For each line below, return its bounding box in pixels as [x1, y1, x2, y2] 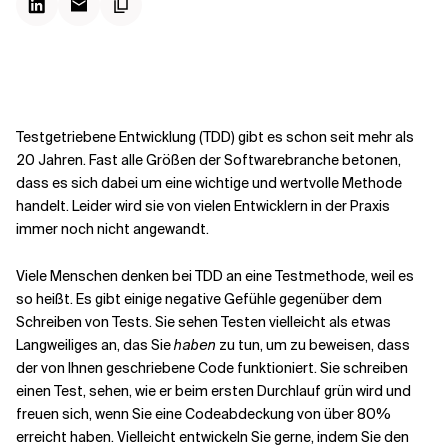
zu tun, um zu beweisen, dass [216, 336, 410, 354]
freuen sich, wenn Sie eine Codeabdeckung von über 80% [16, 405, 391, 423]
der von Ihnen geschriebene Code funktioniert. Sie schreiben [16, 359, 408, 377]
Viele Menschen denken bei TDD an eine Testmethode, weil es [16, 267, 414, 285]
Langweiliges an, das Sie [16, 336, 174, 354]
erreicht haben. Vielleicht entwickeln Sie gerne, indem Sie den [16, 428, 409, 446]
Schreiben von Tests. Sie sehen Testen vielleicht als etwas [16, 313, 391, 331]
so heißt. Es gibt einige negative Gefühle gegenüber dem [16, 290, 382, 308]
